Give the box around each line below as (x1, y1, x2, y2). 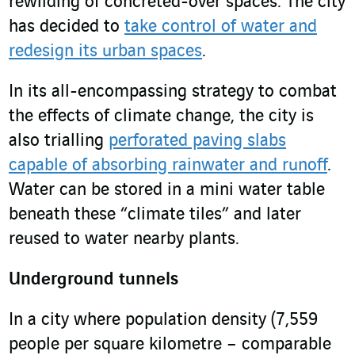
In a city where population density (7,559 (9, 311, 318, 330)
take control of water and (124, 17, 317, 37)
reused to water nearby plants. (9, 230, 239, 250)
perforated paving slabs (109, 132, 286, 151)
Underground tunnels (9, 270, 178, 290)
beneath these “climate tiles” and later (9, 205, 301, 225)
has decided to (9, 17, 124, 37)
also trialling (9, 132, 109, 151)
